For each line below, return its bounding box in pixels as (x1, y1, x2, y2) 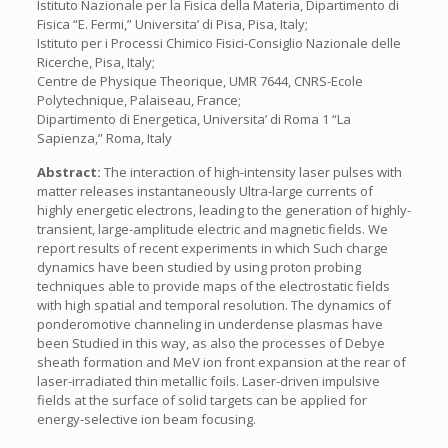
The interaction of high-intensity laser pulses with (103, 163, 402, 181)
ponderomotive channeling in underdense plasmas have (36, 315, 383, 333)
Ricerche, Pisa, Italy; (36, 53, 155, 71)
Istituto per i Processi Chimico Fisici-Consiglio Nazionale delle (36, 34, 401, 52)
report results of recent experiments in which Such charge (36, 239, 388, 257)
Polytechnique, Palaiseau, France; (36, 91, 241, 109)
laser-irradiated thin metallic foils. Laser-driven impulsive (36, 372, 380, 390)
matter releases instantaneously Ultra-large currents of (36, 182, 373, 200)
